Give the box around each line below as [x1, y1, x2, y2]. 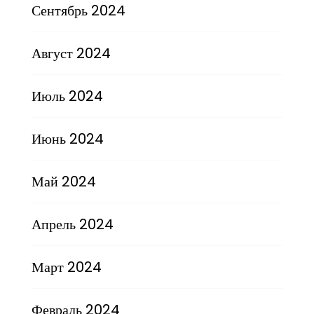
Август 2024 [31, 43, 111, 63]
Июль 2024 [31, 86, 103, 106]
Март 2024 [31, 257, 102, 277]
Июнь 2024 [31, 128, 104, 149]
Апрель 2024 [31, 214, 114, 234]
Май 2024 [31, 171, 96, 191]
